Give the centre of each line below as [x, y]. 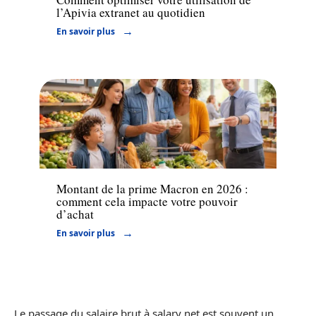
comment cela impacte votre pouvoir [147, 202]
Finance [73, 153]
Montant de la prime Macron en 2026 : [152, 189]
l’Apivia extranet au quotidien [131, 12]
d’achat [75, 214]
